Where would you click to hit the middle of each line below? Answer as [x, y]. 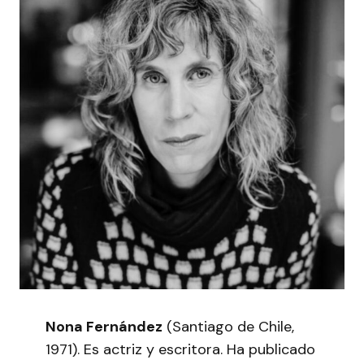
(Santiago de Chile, [228, 326]
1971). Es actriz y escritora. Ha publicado [180, 349]
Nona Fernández [104, 326]
